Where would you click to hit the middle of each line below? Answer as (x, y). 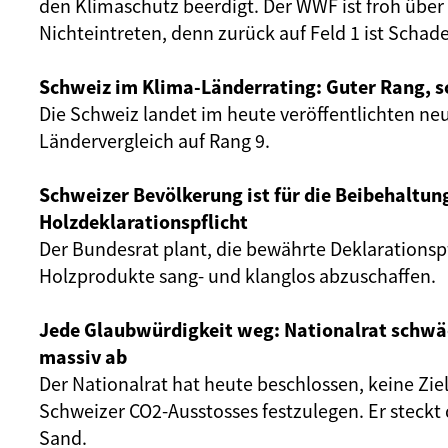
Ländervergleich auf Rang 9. (154, 140)
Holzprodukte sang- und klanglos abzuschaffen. (237, 275)
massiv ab (83, 356)
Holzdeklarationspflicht (143, 221)
